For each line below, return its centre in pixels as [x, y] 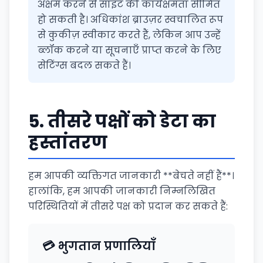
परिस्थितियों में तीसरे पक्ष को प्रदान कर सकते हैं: [128, 206]
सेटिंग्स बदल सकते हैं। [84, 65]
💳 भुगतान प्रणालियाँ [99, 246]
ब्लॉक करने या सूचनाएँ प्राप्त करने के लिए [129, 50]
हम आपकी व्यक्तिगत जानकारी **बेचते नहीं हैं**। [131, 176]
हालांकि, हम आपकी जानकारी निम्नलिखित [122, 191]
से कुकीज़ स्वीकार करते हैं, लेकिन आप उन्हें [129, 35]
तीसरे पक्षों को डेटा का [132, 122]
